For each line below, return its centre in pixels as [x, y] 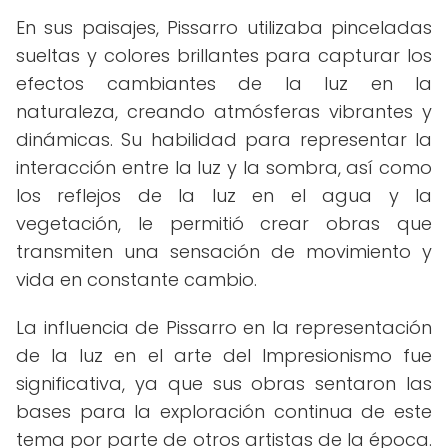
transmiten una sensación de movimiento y [224, 251]
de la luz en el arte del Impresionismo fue [224, 355]
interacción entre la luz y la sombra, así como [224, 167]
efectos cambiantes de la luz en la [224, 83]
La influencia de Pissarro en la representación [224, 327]
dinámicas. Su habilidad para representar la [224, 139]
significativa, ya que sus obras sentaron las [224, 383]
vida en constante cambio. [136, 279]
